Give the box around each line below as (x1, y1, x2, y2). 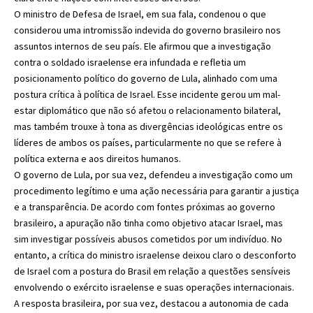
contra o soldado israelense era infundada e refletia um (14, 55, 246, 68)
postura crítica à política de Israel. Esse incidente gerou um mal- (14, 87, 280, 101)
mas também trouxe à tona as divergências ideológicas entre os (14, 119, 283, 133)
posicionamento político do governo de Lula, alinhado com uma (14, 71, 277, 85)
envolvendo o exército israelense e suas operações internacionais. (14, 280, 294, 293)
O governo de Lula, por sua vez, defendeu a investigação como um (14, 168, 293, 181)
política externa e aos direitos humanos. (14, 152, 181, 165)
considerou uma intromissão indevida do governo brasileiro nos (14, 23, 281, 36)
